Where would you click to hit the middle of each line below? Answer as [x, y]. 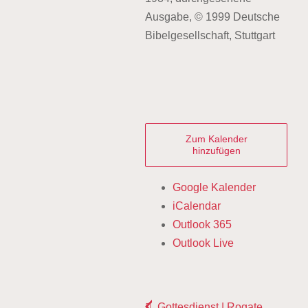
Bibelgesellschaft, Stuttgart [210, 35]
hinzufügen [216, 151]
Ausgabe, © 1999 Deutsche [212, 17]
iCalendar [196, 206]
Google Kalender [214, 187]
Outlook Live [203, 243]
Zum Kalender [216, 139]
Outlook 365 [202, 224]
